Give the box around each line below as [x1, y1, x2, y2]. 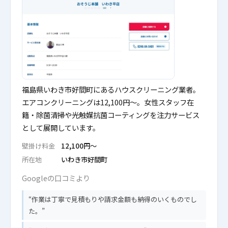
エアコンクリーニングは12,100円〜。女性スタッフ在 [22, 97, 194, 107]
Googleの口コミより [22, 173, 90, 183]
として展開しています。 [22, 122, 100, 133]
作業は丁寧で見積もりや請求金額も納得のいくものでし [32, 194, 197, 204]
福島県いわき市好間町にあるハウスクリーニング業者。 [22, 84, 200, 95]
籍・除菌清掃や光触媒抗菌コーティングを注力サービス [22, 109, 199, 120]
